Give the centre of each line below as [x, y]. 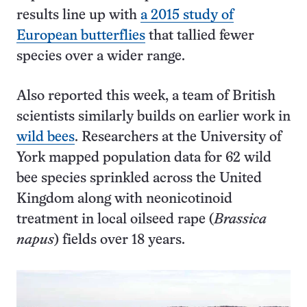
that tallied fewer [200, 36]
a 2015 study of [187, 15]
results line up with [78, 15]
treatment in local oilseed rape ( [115, 220]
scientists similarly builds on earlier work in [153, 117]
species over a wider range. [101, 57]
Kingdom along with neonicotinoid [124, 199]
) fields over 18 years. [120, 240]
